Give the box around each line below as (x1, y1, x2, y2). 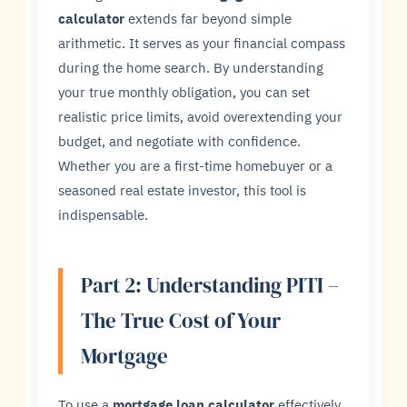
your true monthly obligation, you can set (58, 83, 311, 102)
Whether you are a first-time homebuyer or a (58, 156, 333, 175)
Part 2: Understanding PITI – (81, 271, 340, 301)
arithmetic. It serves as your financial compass (58, 34, 346, 53)
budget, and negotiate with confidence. (58, 132, 302, 151)
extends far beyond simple (124, 9, 293, 28)
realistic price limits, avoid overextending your (58, 107, 343, 126)
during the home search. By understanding (58, 58, 324, 77)
